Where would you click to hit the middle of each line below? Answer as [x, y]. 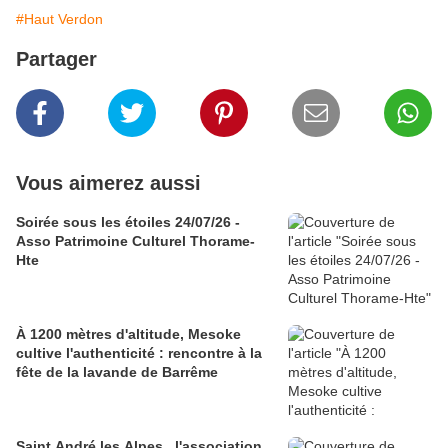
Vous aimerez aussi [108, 183]
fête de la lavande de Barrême [117, 372]
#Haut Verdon [59, 19]
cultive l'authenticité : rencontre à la [139, 353]
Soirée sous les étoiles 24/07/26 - [128, 222]
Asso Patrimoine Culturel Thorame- [135, 241]
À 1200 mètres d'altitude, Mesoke [128, 334]
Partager [56, 59]
